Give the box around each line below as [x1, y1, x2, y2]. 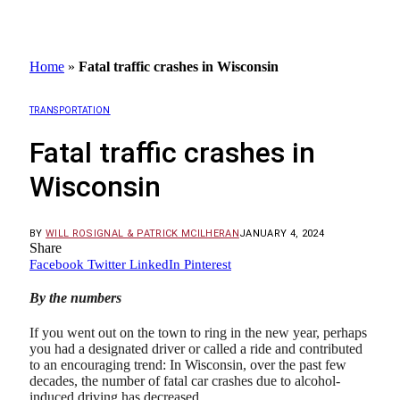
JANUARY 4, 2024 [238, 227, 324, 239]
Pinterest [184, 256, 231, 271]
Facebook [29, 256, 84, 271]
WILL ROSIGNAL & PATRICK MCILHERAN [46, 227, 239, 239]
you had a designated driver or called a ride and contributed [29, 341, 362, 357]
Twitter [87, 256, 126, 271]
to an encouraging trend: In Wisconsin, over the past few [29, 357, 346, 373]
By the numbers [29, 290, 121, 306]
